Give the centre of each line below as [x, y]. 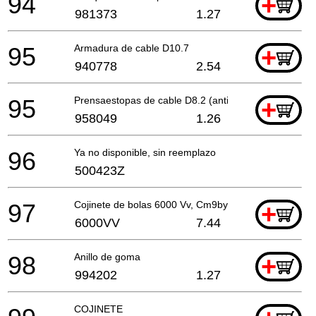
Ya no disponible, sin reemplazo [145, 152]
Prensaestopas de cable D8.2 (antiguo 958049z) [182, 100]
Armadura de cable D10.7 [132, 48]
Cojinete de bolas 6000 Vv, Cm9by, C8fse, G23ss [184, 204]
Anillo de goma [107, 256]
